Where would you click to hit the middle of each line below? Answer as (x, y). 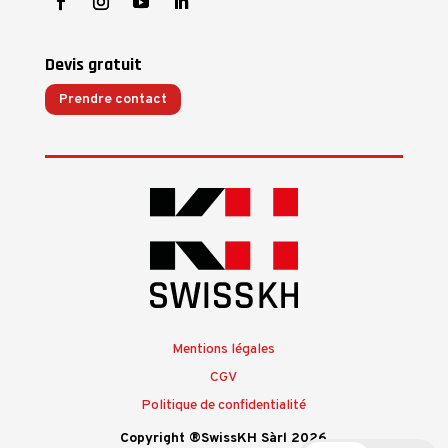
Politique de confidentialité (224, 406)
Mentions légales (224, 350)
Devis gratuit (93, 64)
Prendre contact (112, 99)
